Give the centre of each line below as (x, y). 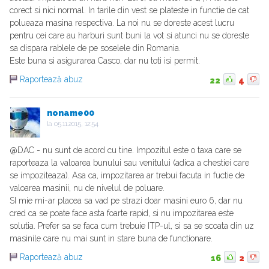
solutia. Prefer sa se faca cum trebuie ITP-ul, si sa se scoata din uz (132, 226)
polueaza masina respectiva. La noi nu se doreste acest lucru (122, 23)
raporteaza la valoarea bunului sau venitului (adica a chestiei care (129, 163)
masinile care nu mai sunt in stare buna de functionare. (111, 239)
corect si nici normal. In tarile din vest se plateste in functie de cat (129, 11)
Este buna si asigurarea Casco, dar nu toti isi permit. (105, 61)
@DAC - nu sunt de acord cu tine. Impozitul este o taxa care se (125, 150)
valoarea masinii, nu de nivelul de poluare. (87, 188)
